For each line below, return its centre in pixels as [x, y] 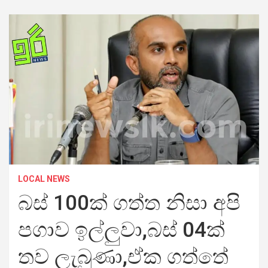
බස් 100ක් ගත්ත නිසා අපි [129, 203]
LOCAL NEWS [44, 179]
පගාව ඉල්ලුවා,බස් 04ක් [121, 230]
